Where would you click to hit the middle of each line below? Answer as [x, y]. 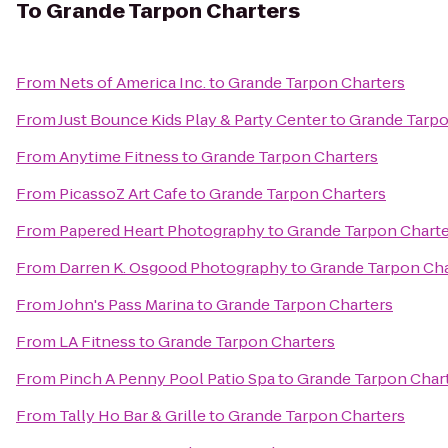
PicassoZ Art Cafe [123, 193]
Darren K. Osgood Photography [173, 267]
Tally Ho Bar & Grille [132, 415]
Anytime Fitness [119, 156]
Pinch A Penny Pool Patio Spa [167, 378]
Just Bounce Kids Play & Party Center [192, 119]
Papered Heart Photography [162, 230]
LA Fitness [97, 341]
